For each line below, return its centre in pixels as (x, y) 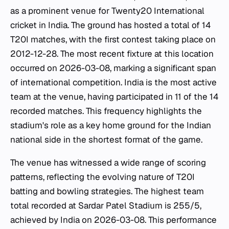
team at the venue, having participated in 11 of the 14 (114, 97)
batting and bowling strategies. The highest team (107, 191)
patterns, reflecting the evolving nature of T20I (102, 177)
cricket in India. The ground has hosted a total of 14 (110, 25)
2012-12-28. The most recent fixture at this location (112, 54)
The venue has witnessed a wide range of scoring (108, 163)
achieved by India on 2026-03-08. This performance (113, 220)
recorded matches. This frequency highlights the (106, 111)
